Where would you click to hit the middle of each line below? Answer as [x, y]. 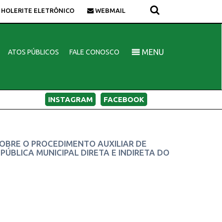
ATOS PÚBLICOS [33, 52]
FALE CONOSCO [94, 52]
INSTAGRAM [70, 99]
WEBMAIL [110, 10]
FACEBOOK [124, 99]
